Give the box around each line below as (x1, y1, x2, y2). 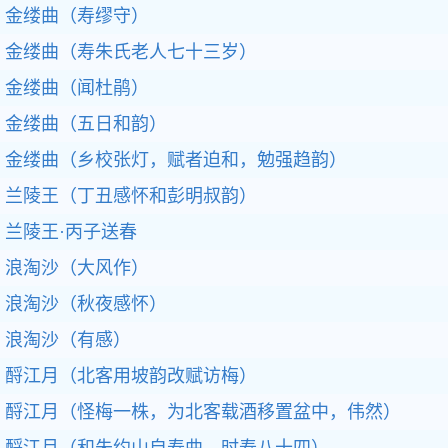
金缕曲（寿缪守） (5, 6, 149, 26)
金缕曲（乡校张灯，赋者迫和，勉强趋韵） (5, 150, 347, 170)
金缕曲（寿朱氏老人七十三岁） (5, 42, 257, 62)
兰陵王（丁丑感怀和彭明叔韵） (5, 186, 257, 206)
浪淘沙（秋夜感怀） (5, 294, 167, 314)
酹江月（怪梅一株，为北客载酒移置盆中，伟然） (5, 402, 401, 422)
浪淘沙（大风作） (5, 258, 149, 278)
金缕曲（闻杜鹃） (5, 78, 149, 98)
